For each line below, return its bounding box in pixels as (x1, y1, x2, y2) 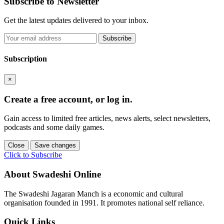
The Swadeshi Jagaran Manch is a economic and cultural (4, 189, 183, 198)
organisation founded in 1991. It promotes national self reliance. (4, 198, 204, 207)
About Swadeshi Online (4, 169, 101, 180)
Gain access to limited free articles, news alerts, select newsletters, (4, 114, 210, 123)
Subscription (4, 54, 47, 63)
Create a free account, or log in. (4, 93, 132, 104)
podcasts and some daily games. (4, 123, 104, 132)
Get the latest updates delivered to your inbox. (4, 16, 148, 25)
